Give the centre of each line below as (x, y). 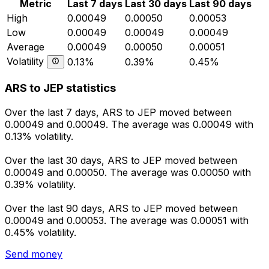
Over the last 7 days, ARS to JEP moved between (118, 113)
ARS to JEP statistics (60, 88)
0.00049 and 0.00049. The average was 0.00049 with (129, 125)
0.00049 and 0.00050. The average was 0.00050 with (128, 173)
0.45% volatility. (41, 233)
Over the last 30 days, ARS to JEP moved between (121, 161)
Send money (34, 254)
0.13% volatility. (39, 137)
